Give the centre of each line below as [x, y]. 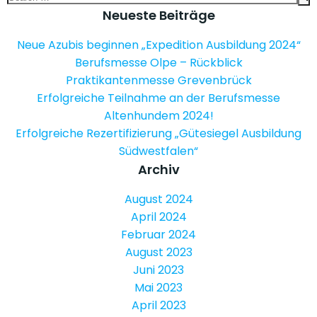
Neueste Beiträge [158, 15]
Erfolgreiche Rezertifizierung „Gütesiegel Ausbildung [158, 133]
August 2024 [158, 199]
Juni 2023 [158, 270]
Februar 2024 [158, 235]
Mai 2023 [158, 288]
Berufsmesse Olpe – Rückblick [158, 63]
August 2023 [158, 252]
